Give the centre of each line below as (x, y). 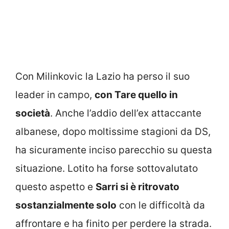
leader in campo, (55, 95)
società (33, 113)
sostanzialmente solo (66, 205)
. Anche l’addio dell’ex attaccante (126, 113)
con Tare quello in (136, 95)
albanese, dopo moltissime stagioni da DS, (113, 132)
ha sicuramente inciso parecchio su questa (114, 150)
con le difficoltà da (161, 205)
